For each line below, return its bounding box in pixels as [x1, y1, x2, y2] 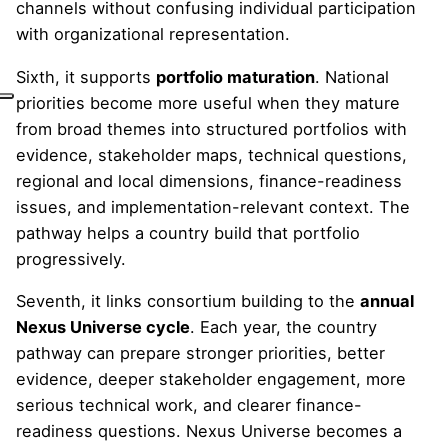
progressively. [16, 248, 126, 269]
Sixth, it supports [16, 66, 156, 87]
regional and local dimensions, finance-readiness [16, 170, 402, 191]
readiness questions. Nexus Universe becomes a [16, 420, 402, 441]
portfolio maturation [156, 66, 315, 87]
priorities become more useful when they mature [16, 92, 400, 113]
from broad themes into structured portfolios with [16, 118, 407, 139]
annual [360, 290, 414, 311]
